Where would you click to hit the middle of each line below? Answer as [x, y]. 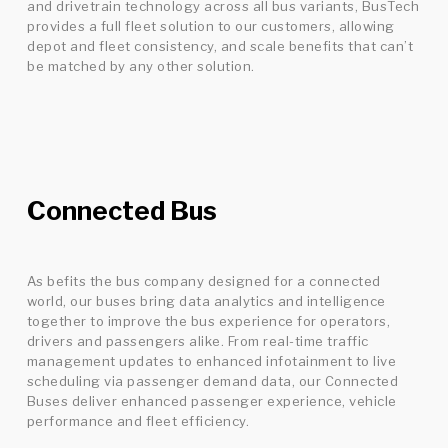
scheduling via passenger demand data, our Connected [212, 381]
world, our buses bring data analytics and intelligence [206, 301]
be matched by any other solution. [141, 65]
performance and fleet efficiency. [138, 421]
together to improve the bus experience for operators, [208, 321]
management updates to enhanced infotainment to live [211, 361]
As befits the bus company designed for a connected [203, 281]
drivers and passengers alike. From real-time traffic [197, 341]
